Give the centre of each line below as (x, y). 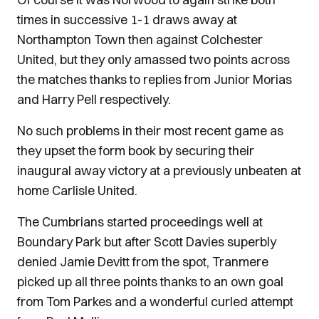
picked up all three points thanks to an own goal (150, 282)
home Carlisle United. (77, 190)
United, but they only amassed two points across (153, 59)
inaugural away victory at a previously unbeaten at (159, 171)
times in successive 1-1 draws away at (127, 20)
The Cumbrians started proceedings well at (140, 222)
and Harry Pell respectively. (94, 99)
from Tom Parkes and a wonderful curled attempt (155, 302)
